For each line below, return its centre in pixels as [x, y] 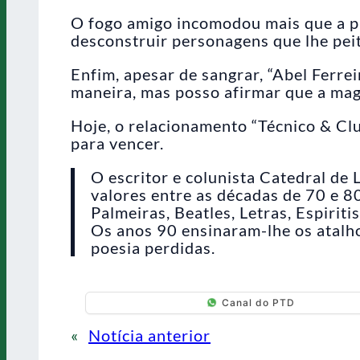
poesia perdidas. [153, 247]
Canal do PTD [258, 303]
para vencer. [117, 143]
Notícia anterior [149, 335]
